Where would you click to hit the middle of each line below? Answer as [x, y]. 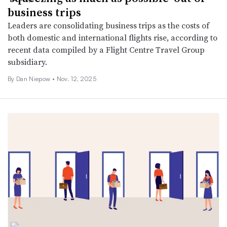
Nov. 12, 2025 [76, 79]
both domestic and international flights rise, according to [112, 38]
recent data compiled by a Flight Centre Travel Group [106, 50]
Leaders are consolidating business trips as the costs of [108, 26]
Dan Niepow [34, 79]
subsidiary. [27, 62]
